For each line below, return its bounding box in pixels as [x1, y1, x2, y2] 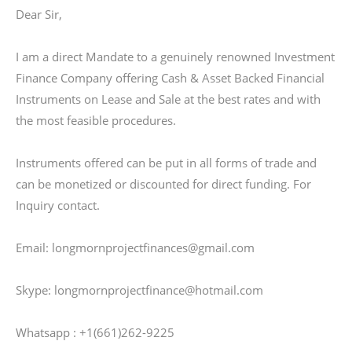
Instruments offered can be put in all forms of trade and [16, 155, 317, 170]
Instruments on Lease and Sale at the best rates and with [16, 91, 321, 107]
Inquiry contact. [16, 197, 100, 213]
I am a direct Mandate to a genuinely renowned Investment [16, 49, 335, 64]
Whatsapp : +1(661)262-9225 [16, 324, 174, 340]
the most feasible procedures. [16, 112, 176, 128]
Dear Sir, [16, 6, 62, 22]
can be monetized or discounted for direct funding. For [16, 176, 311, 192]
